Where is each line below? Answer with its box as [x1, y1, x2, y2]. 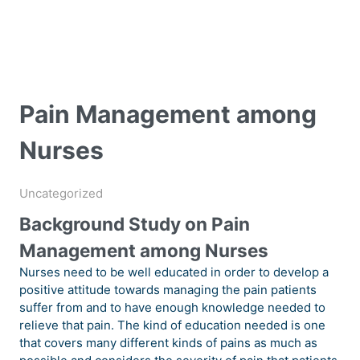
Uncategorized [19, 186, 103, 202]
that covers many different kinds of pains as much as [19, 335, 317, 351]
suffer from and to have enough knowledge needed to [19, 300, 325, 316]
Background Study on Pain [19, 213, 250, 235]
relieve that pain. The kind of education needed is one [19, 317, 325, 333]
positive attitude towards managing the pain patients [19, 282, 317, 298]
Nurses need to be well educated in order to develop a [19, 264, 329, 280]
